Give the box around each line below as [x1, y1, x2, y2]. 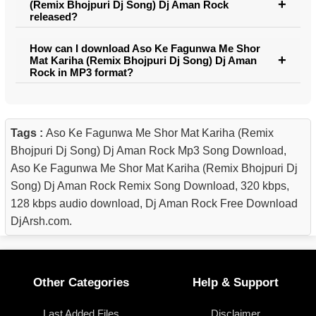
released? [30, 10, 78, 23]
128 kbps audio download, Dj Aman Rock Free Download [11, 197, 298, 209]
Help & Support [192, 276, 279, 290]
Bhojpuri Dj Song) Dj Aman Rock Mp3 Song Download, [11, 144, 286, 157]
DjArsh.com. [11, 214, 72, 227]
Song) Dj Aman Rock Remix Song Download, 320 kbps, [11, 179, 289, 192]
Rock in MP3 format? [30, 66, 133, 78]
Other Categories [32, 276, 129, 290]
